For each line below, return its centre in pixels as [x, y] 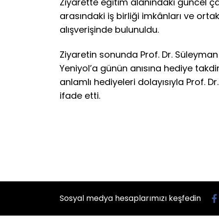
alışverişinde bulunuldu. [109, 30]
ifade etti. [80, 96]
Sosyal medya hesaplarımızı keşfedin [131, 198]
